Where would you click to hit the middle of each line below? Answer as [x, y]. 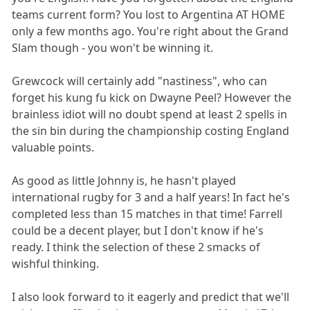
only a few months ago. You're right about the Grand [151, 31]
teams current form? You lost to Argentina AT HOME [149, 15]
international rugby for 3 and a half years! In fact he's [151, 198]
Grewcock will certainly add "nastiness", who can [140, 81]
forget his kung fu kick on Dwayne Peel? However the [152, 98]
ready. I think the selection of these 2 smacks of [136, 247]
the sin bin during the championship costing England [151, 131]
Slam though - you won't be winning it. [113, 48]
